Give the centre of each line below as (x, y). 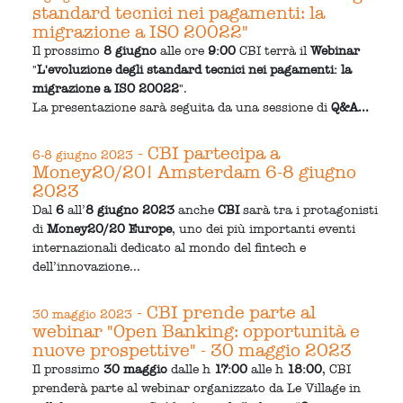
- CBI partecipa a (207, 152)
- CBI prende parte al (224, 312)
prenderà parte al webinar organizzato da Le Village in (197, 388)
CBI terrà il (273, 50)
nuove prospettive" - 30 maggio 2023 (193, 349)
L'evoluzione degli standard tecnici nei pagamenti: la (195, 69)
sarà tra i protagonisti (309, 210)
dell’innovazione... (87, 266)
